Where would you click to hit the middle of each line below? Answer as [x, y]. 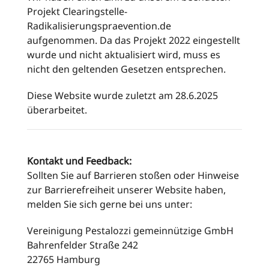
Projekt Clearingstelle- [77, 11]
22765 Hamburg [64, 259]
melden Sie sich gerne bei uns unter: [110, 204]
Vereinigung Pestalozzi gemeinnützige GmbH [130, 231]
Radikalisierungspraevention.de [99, 26]
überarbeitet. [57, 110]
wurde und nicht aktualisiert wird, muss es [124, 55]
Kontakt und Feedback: [79, 161]
